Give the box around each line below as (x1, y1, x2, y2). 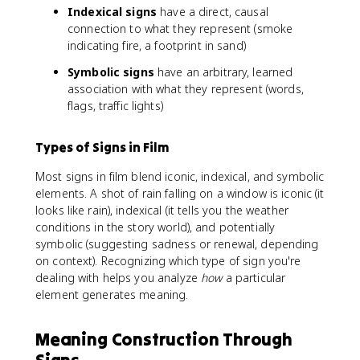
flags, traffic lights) (67, 98, 163, 113)
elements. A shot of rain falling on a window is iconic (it (35, 186, 325, 201)
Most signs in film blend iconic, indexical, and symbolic (35, 169, 325, 184)
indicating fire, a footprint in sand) (67, 38, 246, 53)
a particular (222, 270, 286, 285)
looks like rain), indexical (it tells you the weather (35, 202, 288, 218)
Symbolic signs (67, 64, 154, 80)
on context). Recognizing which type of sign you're (35, 253, 301, 268)
